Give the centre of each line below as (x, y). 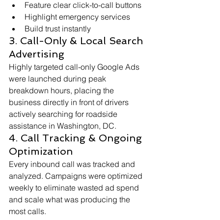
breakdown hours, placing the (62, 91)
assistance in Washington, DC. (63, 126)
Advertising (37, 54)
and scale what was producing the (70, 200)
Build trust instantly (58, 29)
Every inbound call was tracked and (73, 164)
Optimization (41, 151)
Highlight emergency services (77, 17)
